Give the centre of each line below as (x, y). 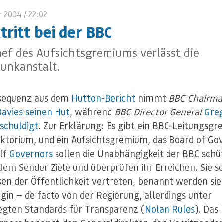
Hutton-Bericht (103, 98)
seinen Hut (48, 111)
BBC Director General (158, 111)
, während (92, 111)
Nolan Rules (170, 209)
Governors (31, 153)
